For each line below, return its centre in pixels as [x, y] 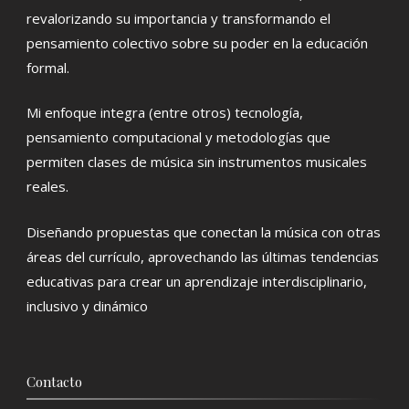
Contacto [54, 381]
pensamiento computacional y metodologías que [178, 137]
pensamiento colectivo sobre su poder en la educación [197, 42]
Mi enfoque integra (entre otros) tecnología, [165, 113]
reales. [47, 187]
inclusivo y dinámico [87, 305]
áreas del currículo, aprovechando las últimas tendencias [203, 256]
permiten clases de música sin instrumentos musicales [197, 162]
